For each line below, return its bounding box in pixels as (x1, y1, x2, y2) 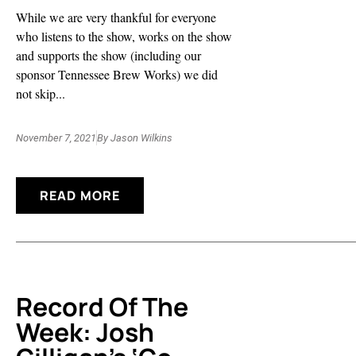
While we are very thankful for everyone (16, 8, 216, 25)
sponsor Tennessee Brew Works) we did (16, 65, 218, 83)
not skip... (16, 84, 65, 102)
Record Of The (16, 289, 188, 325)
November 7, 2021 (16, 132, 96, 145)
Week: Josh (16, 315, 154, 350)
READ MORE (40, 187, 120, 205)
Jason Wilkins (108, 132, 172, 145)
